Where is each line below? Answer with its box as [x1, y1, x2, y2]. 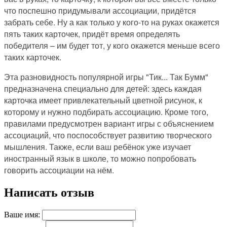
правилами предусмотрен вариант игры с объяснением [4, 118, 214, 129]
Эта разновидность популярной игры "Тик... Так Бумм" [4, 71, 208, 83]
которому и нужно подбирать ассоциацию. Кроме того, [4, 106, 208, 118]
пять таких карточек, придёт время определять [4, 28, 180, 40]
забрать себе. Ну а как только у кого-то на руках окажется [4, 16, 219, 28]
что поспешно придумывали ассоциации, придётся [4, 5, 196, 16]
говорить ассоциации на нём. [4, 164, 114, 176]
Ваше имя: [4, 210, 40, 219]
